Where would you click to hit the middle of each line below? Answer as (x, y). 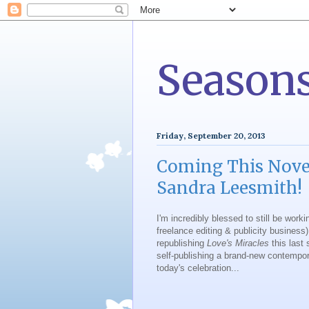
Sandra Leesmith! (229, 188)
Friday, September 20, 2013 (211, 136)
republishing (182, 243)
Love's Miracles (238, 243)
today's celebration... (198, 268)
